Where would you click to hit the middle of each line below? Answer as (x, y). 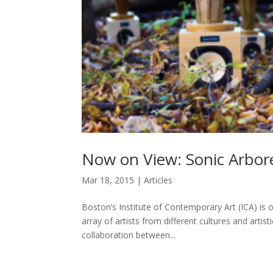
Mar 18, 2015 (108, 180)
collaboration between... (129, 235)
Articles (158, 180)
